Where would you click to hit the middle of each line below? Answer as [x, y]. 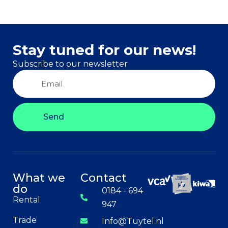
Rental [26, 199]
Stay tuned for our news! [104, 50]
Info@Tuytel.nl [133, 221]
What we [39, 178]
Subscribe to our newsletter [70, 64]
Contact [103, 178]
